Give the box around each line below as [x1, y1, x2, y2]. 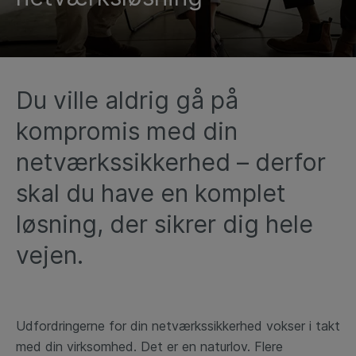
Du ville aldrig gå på [16, 86, 238, 114]
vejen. [16, 241, 90, 269]
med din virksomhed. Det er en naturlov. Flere [16, 339, 283, 354]
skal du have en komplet [16, 179, 286, 207]
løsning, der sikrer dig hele [16, 210, 313, 238]
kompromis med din [16, 117, 238, 145]
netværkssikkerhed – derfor [16, 148, 326, 176]
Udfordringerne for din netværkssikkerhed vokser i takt [16, 318, 340, 334]
